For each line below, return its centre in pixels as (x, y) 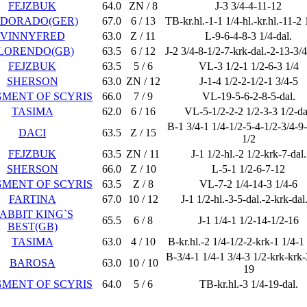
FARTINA (32, 199)
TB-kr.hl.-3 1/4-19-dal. (248, 284)
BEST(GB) (32, 226)
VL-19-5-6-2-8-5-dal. (248, 96)
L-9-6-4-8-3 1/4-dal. (248, 36)
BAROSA (32, 263)
